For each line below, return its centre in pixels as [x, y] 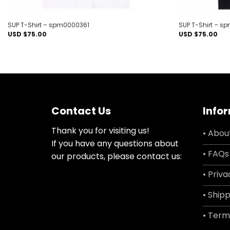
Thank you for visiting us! [100, 130]
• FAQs [216, 154]
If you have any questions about [115, 143]
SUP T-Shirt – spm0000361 [48, 25]
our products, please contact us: [117, 156]
